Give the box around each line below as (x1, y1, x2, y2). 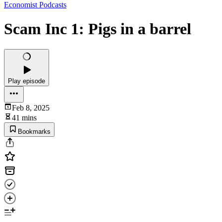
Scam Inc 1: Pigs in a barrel (4, 20, 191, 38)
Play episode (8, 77, 45, 85)
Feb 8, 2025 (12, 103, 50, 112)
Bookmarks (18, 127, 51, 135)
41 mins (12, 113, 37, 122)
